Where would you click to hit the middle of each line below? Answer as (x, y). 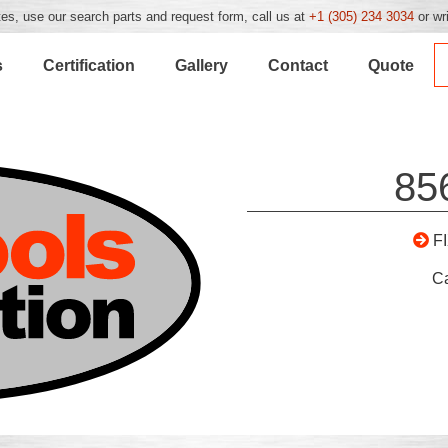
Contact (298, 65)
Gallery (202, 65)
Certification (89, 65)
